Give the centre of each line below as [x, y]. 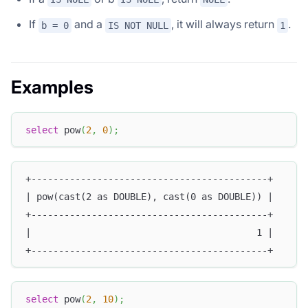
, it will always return [224, 24]
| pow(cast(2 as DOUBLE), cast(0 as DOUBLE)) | [149, 196]
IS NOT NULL [138, 26]
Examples [52, 87]
